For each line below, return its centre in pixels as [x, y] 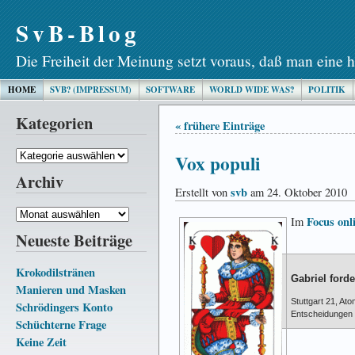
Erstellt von [203, 193]
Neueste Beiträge [74, 240]
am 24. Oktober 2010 [297, 193]
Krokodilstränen [55, 272]
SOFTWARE [170, 90]
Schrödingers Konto [64, 307]
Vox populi [218, 163]
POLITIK [327, 90]
